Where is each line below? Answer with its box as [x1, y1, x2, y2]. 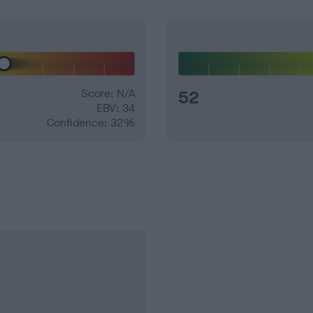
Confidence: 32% [47, 115, 135, 131]
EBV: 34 [96, 101, 135, 116]
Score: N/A [81, 86, 135, 101]
